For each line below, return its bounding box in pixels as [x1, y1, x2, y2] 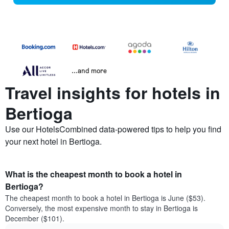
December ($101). [5, 213, 64, 224]
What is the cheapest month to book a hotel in [5, 168, 182, 180]
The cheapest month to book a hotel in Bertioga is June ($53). [5, 193, 205, 203]
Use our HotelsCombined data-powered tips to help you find [5, 123, 221, 135]
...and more [72, 66, 107, 75]
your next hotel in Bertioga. [5, 135, 102, 148]
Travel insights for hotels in [5, 81, 220, 105]
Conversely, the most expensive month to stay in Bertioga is [5, 203, 198, 214]
